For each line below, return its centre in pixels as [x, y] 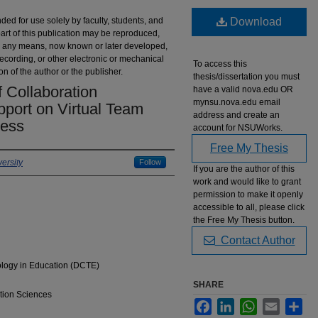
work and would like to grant [247, 182]
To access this [220, 64]
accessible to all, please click [249, 207]
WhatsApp [277, 304]
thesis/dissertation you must [246, 77]
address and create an [236, 115]
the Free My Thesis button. [244, 220]
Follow [150, 162]
